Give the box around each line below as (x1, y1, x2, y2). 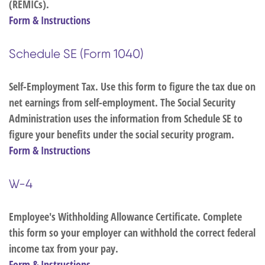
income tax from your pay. (9, 241, 118, 256)
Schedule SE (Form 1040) (9, 46, 144, 61)
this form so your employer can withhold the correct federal (9, 225, 256, 240)
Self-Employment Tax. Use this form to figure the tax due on (9, 79, 256, 93)
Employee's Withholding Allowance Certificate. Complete (9, 209, 242, 224)
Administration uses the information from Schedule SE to (9, 111, 243, 125)
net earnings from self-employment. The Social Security (9, 95, 235, 109)
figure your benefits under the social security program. (9, 127, 234, 141)
